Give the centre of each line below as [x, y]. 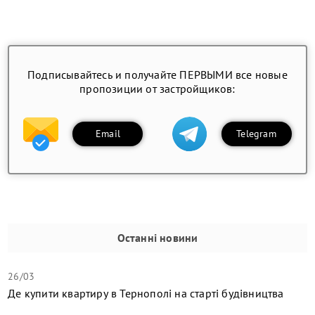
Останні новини [157, 237]
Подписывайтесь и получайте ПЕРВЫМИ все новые [157, 74]
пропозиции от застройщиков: [157, 88]
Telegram [256, 134]
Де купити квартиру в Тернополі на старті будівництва [146, 293]
